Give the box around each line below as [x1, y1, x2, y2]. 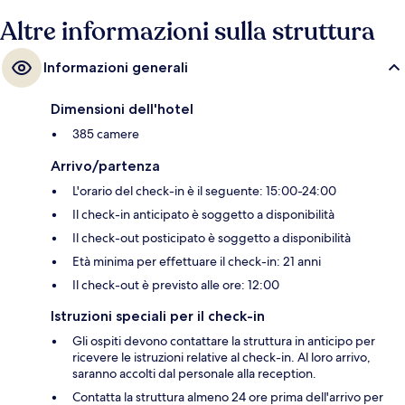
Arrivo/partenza [51, 156, 160, 174]
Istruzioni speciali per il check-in [51, 306, 265, 325]
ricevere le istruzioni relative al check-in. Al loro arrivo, [72, 348, 371, 365]
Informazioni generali [43, 58, 188, 76]
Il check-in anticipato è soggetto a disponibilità [72, 205, 334, 222]
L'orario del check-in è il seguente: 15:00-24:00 [72, 182, 336, 199]
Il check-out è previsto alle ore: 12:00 [72, 276, 279, 293]
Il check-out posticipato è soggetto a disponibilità [72, 229, 351, 246]
